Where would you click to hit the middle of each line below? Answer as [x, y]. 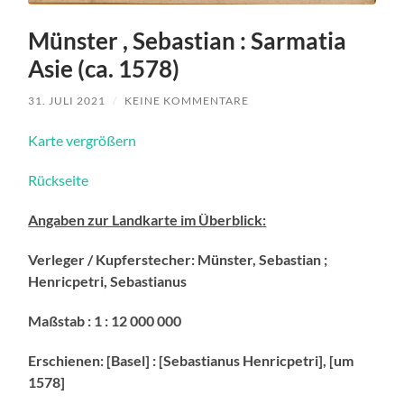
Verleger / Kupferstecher [110, 260]
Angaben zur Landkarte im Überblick [146, 220]
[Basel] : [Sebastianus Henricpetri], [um [229, 361]
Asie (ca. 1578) [104, 69]
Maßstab [57, 321]
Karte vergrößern [83, 141]
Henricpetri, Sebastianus [108, 281]
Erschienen [64, 361]
